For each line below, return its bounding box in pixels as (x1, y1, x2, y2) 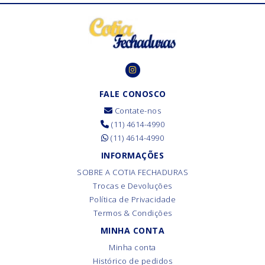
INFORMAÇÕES (101, 150, 164, 161)
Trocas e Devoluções (93, 180, 172, 191)
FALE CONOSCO (99, 88, 166, 99)
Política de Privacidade (89, 194, 176, 205)
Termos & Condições (93, 208, 172, 218)
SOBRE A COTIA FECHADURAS (77, 167, 188, 177)
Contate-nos (112, 105, 161, 116)
